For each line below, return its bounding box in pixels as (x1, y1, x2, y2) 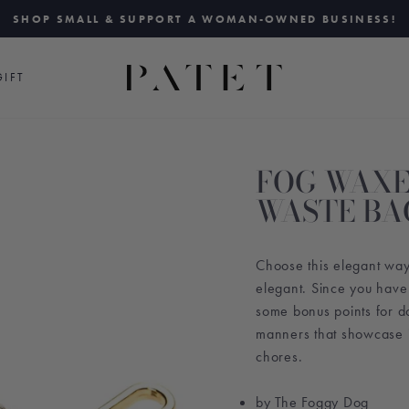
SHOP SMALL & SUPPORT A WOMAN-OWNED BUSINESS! (13, 13, 396, 26)
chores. (256, 347, 303, 366)
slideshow (210, 57, 273, 78)
